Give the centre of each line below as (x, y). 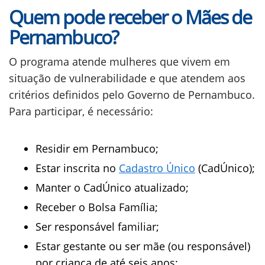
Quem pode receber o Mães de (130, 17)
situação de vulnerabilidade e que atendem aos (127, 78)
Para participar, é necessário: (81, 111)
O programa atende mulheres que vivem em (119, 62)
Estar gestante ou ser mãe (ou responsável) (143, 246)
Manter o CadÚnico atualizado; (112, 188)
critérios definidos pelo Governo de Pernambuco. (132, 95)
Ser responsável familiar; (97, 227)
